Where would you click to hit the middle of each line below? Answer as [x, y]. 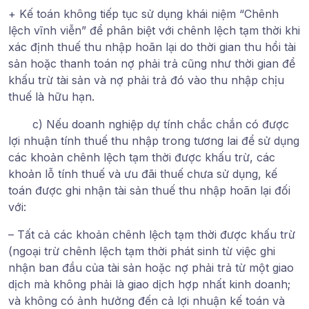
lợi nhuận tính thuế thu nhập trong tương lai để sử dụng [154, 140]
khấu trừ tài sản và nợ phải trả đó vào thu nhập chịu [146, 80]
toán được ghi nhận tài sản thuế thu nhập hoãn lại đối [149, 190]
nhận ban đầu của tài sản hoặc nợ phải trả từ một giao [151, 267]
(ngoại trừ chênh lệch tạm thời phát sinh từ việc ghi [142, 251]
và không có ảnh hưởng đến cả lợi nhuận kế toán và [147, 300]
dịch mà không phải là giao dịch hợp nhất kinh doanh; [149, 284]
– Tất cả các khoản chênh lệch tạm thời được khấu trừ [152, 234]
